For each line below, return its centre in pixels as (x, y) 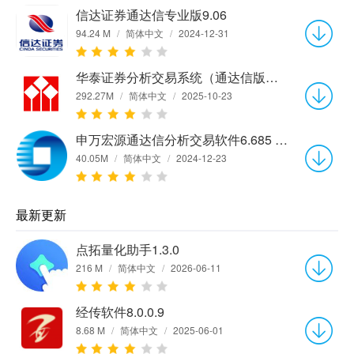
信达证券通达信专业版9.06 (151, 15)
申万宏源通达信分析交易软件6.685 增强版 (281, 140)
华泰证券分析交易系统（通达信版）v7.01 (272, 77)
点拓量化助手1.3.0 (128, 250)
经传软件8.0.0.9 (120, 312)
